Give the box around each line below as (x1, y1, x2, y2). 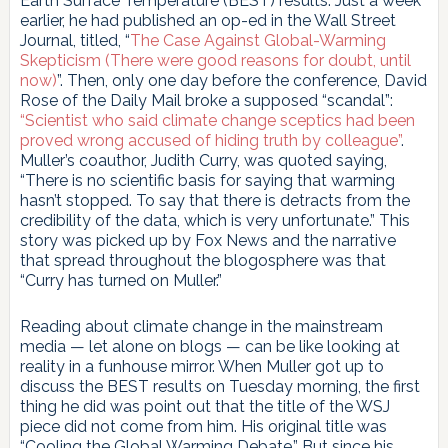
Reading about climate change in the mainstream (19, 316, 383, 336)
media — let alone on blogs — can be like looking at (19, 336, 400, 356)
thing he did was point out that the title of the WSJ (19, 396, 390, 416)
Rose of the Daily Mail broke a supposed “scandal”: (19, 90, 393, 110)
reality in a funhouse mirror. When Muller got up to (19, 356, 384, 376)
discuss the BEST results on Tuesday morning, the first (19, 376, 420, 396)
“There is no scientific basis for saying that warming (19, 170, 395, 190)
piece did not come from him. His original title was (19, 416, 387, 436)
